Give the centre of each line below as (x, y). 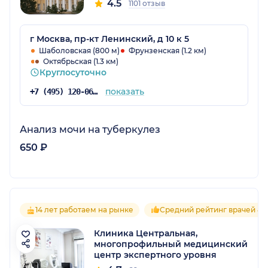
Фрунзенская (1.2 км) (167, 50)
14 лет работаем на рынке (84, 209)
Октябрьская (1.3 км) (81, 61)
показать (124, 91)
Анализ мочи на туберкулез (90, 129)
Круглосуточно (73, 72)
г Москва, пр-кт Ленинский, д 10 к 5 (109, 39)
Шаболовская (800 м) (79, 50)
